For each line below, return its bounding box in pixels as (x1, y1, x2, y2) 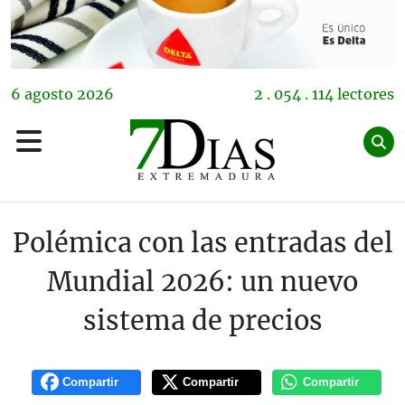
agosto (24, 85, 73, 104)
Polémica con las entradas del (12, 227, 393, 260)
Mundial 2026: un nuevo (47, 266, 358, 299)
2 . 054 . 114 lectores (254, 85, 394, 104)
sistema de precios (82, 305, 323, 338)
